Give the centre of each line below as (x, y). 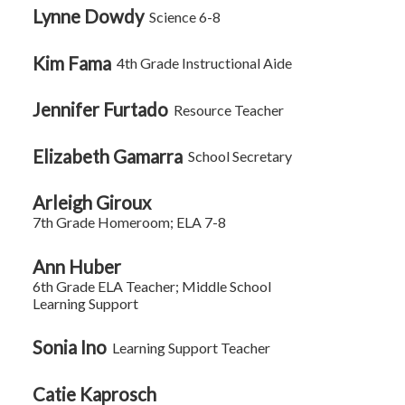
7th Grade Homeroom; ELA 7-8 (130, 222)
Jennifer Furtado (101, 110)
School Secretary (240, 156)
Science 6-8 (185, 16)
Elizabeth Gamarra (108, 156)
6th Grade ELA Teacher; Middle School (152, 286)
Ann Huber (77, 266)
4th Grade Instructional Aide (205, 63)
